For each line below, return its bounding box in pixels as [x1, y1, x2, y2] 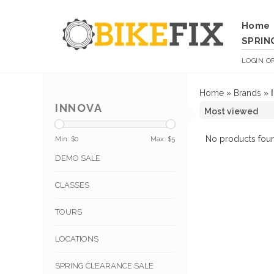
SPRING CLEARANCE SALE [55, 261, 154, 271]
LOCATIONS [55, 234, 98, 244]
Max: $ [150, 135, 171, 144]
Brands [234, 88, 261, 98]
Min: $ [55, 135, 75, 144]
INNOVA [55, 102, 102, 115]
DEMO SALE [55, 154, 100, 163]
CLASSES [55, 180, 89, 190]
